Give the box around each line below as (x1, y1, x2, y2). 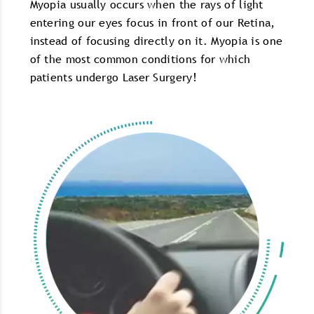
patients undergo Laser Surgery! (29, 69, 197, 85)
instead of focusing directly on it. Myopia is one (29, 32, 283, 48)
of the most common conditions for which (29, 50, 251, 67)
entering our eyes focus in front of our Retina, (29, 14, 275, 30)
